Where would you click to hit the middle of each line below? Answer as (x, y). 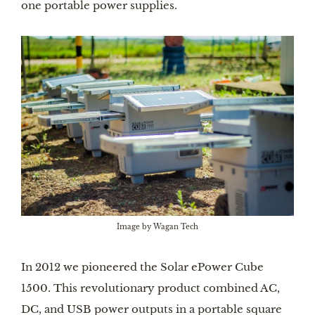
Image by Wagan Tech (157, 227)
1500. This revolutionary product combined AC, (150, 288)
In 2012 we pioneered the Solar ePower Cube (142, 266)
